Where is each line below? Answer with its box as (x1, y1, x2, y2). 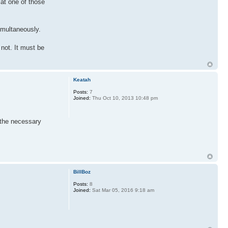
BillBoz (73, 168, 91, 175)
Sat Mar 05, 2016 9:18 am (90, 187, 154, 193)
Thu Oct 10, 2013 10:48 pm (90, 95, 158, 101)
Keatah (73, 77, 91, 83)
